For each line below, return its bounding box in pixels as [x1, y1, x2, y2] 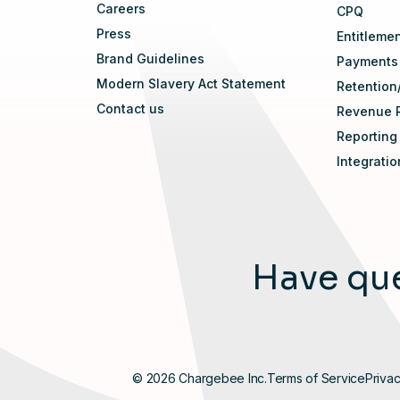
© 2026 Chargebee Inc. [132, 371, 267, 386]
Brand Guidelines [96, 51, 204, 66]
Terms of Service [266, 371, 365, 386]
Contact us [96, 101, 164, 116]
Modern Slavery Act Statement [96, 76, 286, 91]
